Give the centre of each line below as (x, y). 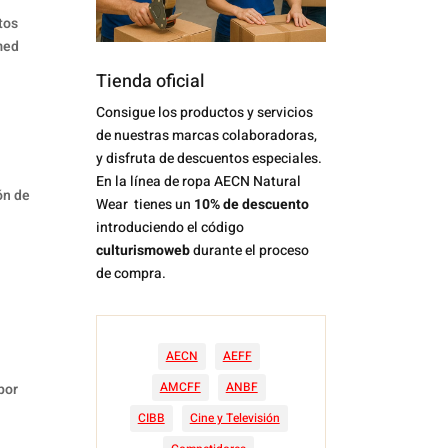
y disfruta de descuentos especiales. (209, 158)
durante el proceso (250, 250)
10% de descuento (252, 204)
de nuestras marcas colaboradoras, (207, 135)
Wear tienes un (145, 204)
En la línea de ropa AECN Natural (199, 181)
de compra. (131, 273)
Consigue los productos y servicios (205, 112)
